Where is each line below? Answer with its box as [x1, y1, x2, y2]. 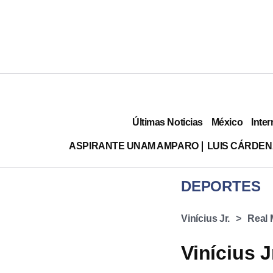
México [211, 116, 243, 127]
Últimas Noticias [132, 116, 203, 127]
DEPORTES [181, 178, 261, 194]
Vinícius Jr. [181, 213, 230, 224]
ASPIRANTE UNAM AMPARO [69, 140, 199, 151]
